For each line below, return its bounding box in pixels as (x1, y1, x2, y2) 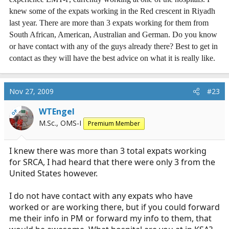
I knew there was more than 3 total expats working (9, 145, 207, 156)
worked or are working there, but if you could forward (9, 201, 220, 213)
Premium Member (88, 119, 140, 128)
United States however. (9, 168, 98, 179)
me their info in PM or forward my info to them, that (9, 213, 212, 224)
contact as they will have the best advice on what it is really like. (9, 54, 215, 62)
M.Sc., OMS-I (39, 118, 81, 128)
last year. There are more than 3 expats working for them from (9, 18, 209, 27)
